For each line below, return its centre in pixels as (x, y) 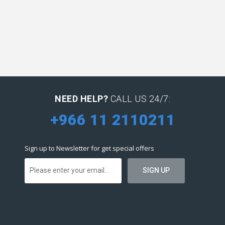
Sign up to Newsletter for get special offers (89, 148)
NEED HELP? (81, 98)
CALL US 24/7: (139, 98)
